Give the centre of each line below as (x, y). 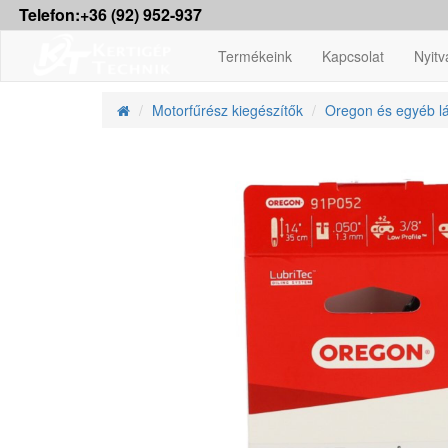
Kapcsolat (353, 56)
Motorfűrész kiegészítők (227, 110)
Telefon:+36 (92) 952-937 (110, 14)
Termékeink (255, 56)
